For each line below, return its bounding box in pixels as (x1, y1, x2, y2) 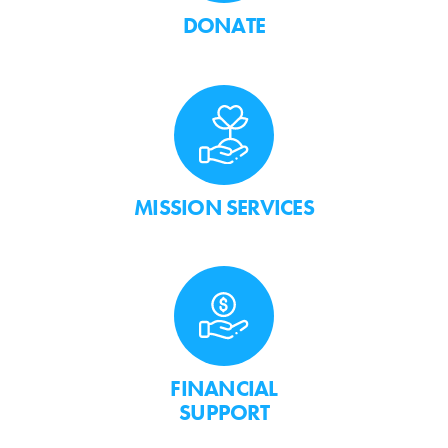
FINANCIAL (170, 374, 278, 404)
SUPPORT (179, 398, 269, 428)
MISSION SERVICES (134, 192, 314, 222)
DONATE (182, 11, 266, 41)
